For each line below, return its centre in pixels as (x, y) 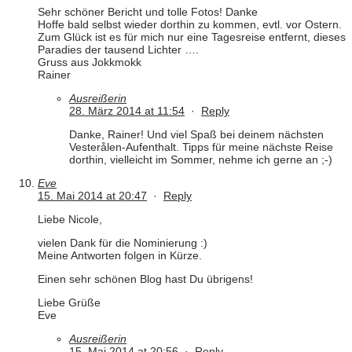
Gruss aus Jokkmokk (90, 62)
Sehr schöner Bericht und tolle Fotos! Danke (148, 12)
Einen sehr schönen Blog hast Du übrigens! (145, 279)
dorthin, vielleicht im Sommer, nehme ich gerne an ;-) (201, 160)
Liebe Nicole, (70, 220)
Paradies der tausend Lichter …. (118, 50)
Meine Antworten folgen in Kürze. (120, 256)
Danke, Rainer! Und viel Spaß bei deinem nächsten (196, 135)
